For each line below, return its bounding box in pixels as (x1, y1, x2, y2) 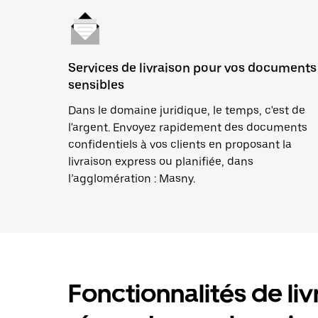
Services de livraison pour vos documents (68, 60, 317, 75)
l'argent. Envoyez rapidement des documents (68, 121, 307, 134)
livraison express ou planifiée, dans (68, 155, 253, 168)
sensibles (68, 77, 124, 92)
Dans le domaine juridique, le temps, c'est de (68, 104, 305, 117)
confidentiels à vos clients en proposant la (68, 138, 292, 151)
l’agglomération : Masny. (68, 172, 195, 185)
